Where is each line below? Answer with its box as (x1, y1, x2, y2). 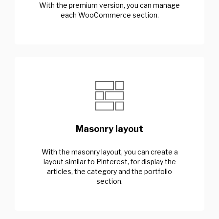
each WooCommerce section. (60, 10, 159, 19)
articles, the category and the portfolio (47, 167, 172, 175)
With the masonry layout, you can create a (41, 147, 178, 156)
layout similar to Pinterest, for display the (43, 157, 176, 166)
